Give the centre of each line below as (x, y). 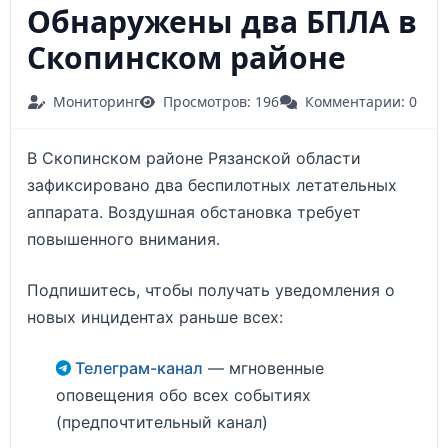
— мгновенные (264, 368)
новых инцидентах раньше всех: (155, 317)
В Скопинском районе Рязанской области (194, 158)
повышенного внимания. (123, 239)
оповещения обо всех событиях (183, 395)
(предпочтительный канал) (161, 422)
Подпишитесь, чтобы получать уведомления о (211, 290)
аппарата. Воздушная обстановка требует (194, 212)
